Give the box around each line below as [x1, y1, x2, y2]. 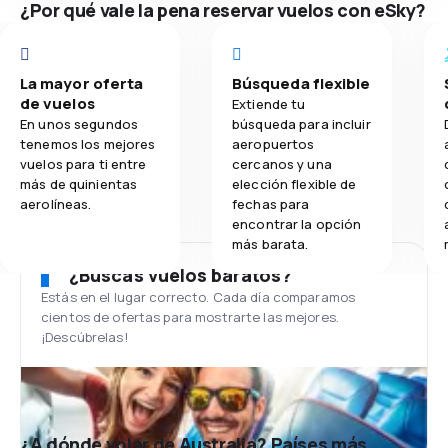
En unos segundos [20, 115, 139, 133]
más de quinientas [20, 175, 138, 193]
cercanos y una [232, 155, 332, 173]
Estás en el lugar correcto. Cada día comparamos [41, 288, 356, 306]
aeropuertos [232, 135, 315, 153]
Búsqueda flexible [232, 73, 371, 94]
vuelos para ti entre [20, 155, 147, 173]
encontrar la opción [232, 215, 362, 233]
